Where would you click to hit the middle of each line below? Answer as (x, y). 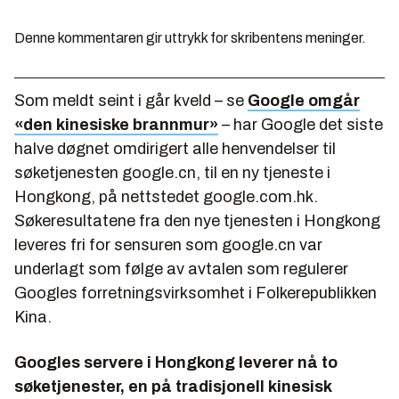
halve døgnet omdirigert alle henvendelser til (175, 148)
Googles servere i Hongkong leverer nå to (176, 362)
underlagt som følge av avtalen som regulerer (181, 269)
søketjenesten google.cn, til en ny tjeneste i (172, 172)
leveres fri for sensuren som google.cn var (168, 244)
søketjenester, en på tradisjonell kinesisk (173, 386)
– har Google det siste (301, 124)
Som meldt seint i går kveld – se (131, 100)
